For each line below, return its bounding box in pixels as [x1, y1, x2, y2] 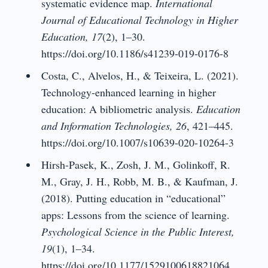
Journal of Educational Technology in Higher [41, 12, 238, 27]
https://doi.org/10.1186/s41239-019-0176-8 [41, 45, 229, 60]
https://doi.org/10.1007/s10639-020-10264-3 [41, 135, 234, 150]
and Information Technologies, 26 [41, 118, 187, 133]
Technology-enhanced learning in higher [41, 84, 216, 99]
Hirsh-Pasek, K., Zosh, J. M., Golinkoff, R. [41, 157, 230, 172]
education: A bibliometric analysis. [41, 101, 196, 116]
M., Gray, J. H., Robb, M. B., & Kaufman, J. [41, 173, 238, 188]
